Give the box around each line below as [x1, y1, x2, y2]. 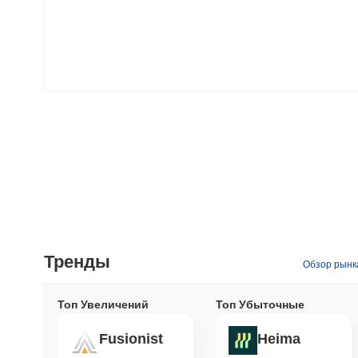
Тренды [44, 251, 110, 272]
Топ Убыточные [216, 297, 304, 311]
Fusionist [99, 331, 163, 348]
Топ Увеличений [58, 297, 149, 311]
